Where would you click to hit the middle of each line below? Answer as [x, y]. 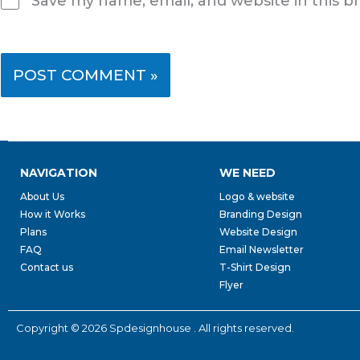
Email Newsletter [262, 250]
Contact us [47, 267]
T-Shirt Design [256, 267]
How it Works [53, 214]
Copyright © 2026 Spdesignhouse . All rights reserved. [155, 328]
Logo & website [258, 196]
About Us [42, 196]
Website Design [259, 232]
